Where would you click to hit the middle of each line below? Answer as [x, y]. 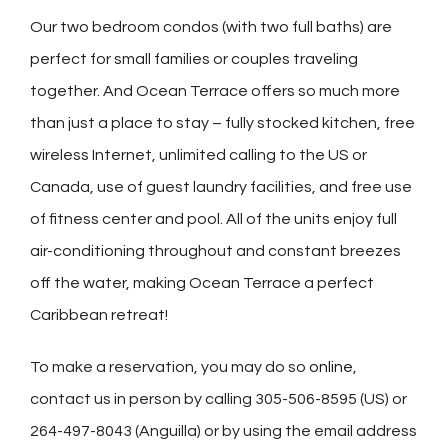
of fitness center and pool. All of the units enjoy [201, 219]
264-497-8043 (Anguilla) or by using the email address [223, 431]
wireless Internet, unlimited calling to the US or [198, 155]
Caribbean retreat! [99, 315]
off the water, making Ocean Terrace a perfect [202, 283]
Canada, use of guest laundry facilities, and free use [221, 187]
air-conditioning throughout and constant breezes [215, 251]
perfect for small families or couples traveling [194, 59]
